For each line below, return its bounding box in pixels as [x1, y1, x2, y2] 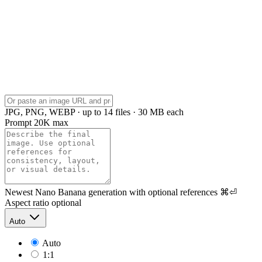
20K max [34, 118, 68, 127]
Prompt [5, 118, 32, 127]
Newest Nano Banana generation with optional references [5, 187, 218, 197]
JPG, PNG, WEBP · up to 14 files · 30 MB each [5, 107, 184, 117]
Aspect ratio [5, 198, 49, 208]
